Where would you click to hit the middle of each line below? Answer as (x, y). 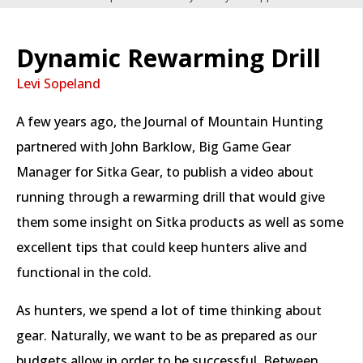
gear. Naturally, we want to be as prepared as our (167, 335)
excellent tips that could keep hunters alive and (162, 247)
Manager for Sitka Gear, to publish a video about (165, 171)
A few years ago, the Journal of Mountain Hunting (170, 121)
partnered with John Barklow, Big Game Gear (154, 146)
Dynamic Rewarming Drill (169, 58)
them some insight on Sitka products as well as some (180, 222)
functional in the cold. (84, 272)
